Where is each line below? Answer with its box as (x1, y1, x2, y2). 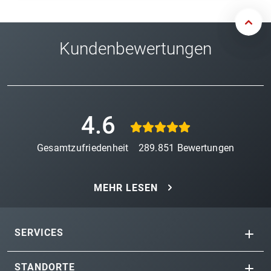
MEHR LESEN (94, 182, 158, 194)
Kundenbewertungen (59, 39, 212, 59)
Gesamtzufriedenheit (36, 142, 129, 154)
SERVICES (15, 227, 64, 239)
